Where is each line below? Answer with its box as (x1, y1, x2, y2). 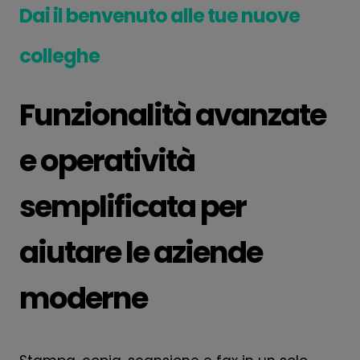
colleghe (19, 42, 100, 69)
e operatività (19, 139, 194, 182)
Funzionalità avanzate (19, 93, 325, 136)
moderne (19, 276, 147, 319)
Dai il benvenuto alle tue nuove (19, 2, 300, 29)
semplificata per (19, 185, 246, 227)
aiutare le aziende (19, 231, 262, 273)
